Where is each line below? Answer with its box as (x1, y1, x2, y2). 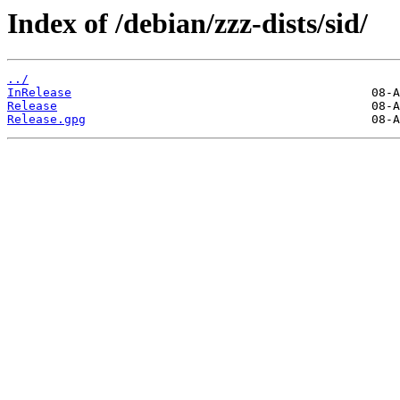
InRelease (7, 86, 71, 100)
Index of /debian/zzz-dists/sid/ (7, 7, 368, 39)
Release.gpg (7, 112, 86, 127)
